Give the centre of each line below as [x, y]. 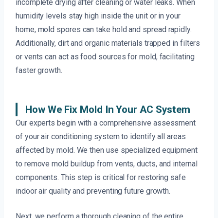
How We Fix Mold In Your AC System [108, 110]
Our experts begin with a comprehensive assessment [106, 123]
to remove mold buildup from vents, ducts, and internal [107, 164]
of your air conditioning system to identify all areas [101, 137]
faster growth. [39, 71]
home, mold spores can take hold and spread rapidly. [104, 30]
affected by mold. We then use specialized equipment [107, 150]
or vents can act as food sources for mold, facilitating [105, 57]
